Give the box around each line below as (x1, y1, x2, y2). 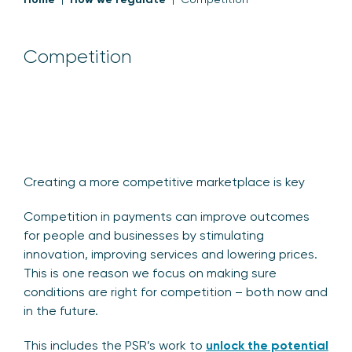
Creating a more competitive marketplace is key (24, 174, 305, 189)
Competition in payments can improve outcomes (24, 208, 310, 224)
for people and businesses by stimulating (24, 227, 264, 243)
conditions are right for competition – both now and (24, 284, 328, 299)
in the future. (24, 302, 101, 318)
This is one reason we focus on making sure (24, 265, 277, 280)
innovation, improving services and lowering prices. (24, 246, 317, 262)
